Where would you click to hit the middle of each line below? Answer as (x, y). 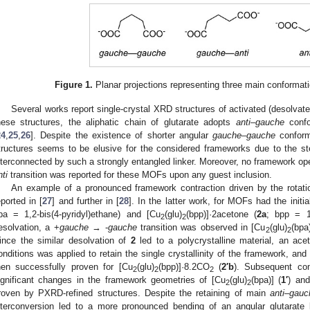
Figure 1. (74, 84)
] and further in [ (86, 201)
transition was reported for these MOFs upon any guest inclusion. (140, 174)
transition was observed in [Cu (201, 227)
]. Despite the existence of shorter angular (122, 135)
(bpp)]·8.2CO (184, 266)
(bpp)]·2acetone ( (221, 214)
